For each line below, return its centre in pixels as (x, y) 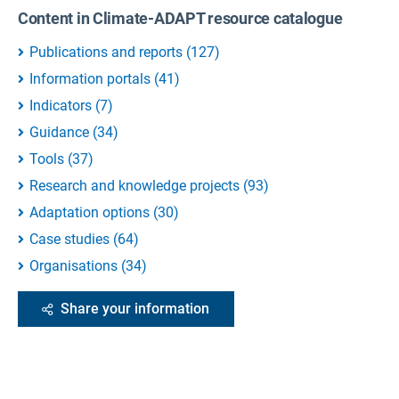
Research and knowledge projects (134, 186)
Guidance (59, 133)
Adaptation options (90, 213)
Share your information (135, 309)
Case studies (69, 240)
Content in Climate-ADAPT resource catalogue (180, 19)
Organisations (73, 266)
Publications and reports (106, 53)
